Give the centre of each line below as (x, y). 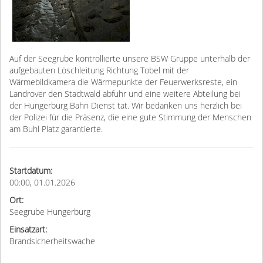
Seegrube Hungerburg (50, 212)
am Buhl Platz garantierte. (56, 129)
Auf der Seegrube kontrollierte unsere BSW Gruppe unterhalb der (130, 59)
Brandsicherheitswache (52, 242)
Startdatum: (31, 171)
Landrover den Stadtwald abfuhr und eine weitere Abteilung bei (125, 94)
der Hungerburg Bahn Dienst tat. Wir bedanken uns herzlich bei (126, 106)
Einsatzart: (28, 230)
